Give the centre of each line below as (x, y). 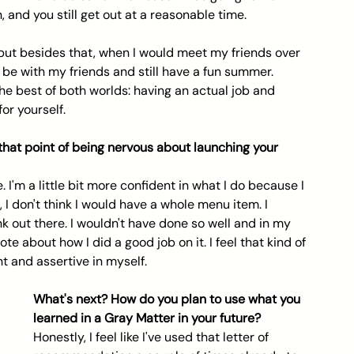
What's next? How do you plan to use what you (168, 299)
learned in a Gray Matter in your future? (149, 318)
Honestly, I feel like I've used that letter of (153, 337)
